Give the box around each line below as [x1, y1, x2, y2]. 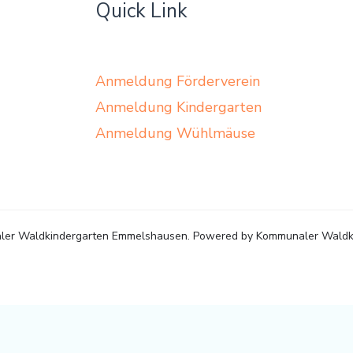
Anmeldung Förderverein [95, 72, 260, 91]
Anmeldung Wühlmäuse [95, 124, 255, 143]
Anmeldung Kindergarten [95, 98, 262, 117]
